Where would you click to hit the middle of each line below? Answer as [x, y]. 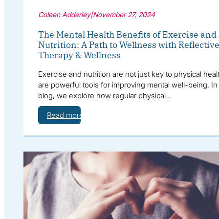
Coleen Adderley [64, 15]
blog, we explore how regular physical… [105, 96]
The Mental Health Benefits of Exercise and [127, 35]
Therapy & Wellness [79, 55]
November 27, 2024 [124, 15]
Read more [65, 115]
